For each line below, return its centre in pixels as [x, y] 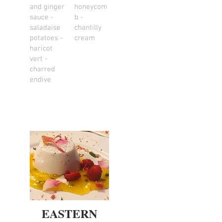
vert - [39, 59]
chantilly [88, 28]
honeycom [91, 7]
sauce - [42, 17]
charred [42, 69]
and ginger [47, 7]
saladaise [45, 28]
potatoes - [46, 38]
